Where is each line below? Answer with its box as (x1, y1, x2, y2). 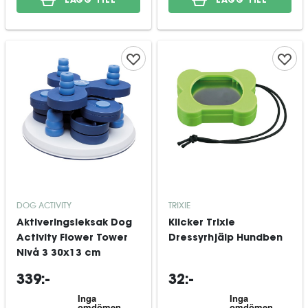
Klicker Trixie (168, 219, 235, 228)
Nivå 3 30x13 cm (16, 249, 100, 258)
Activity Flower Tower (16, 234, 128, 243)
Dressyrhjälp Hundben (168, 234, 283, 243)
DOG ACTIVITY (16, 200, 71, 210)
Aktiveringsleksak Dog (16, 219, 132, 228)
